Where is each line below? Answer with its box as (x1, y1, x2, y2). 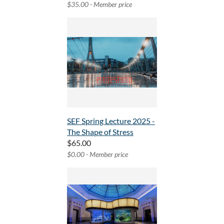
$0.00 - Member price (67, 150, 128, 159)
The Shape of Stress (67, 127, 133, 137)
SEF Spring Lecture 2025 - (67, 116, 155, 126)
